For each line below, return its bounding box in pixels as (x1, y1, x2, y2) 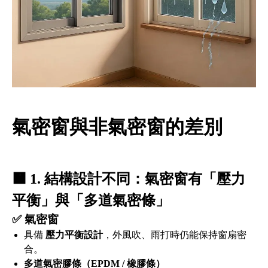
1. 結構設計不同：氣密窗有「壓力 (30, 171, 245, 187)
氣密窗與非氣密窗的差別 (12, 115, 223, 138)
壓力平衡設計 (45, 230, 103, 240)
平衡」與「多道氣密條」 (12, 193, 170, 209)
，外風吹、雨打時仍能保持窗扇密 (103, 230, 246, 240)
